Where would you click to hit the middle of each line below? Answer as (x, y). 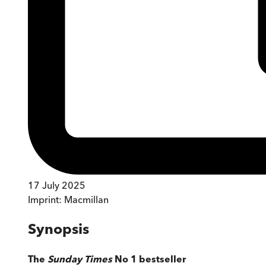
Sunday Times (81, 259)
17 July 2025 (57, 185)
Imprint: (46, 199)
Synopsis (58, 229)
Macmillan (86, 199)
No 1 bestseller (150, 259)
